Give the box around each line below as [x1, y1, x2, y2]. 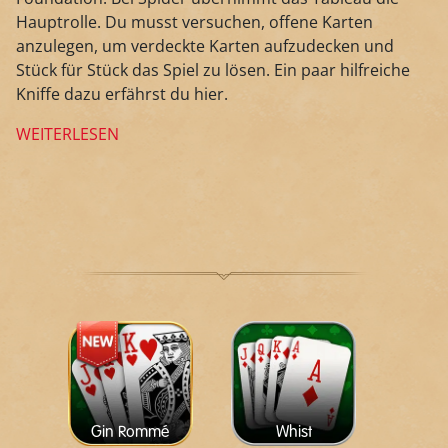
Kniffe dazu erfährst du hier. [16, 83, 228, 106]
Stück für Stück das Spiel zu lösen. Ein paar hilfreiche [16, 59, 410, 82]
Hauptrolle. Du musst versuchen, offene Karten [16, 11, 373, 34]
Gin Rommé [91, 425, 170, 442]
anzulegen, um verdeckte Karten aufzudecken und [16, 35, 394, 58]
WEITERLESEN [16, 123, 119, 146]
